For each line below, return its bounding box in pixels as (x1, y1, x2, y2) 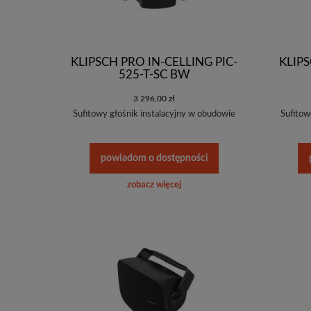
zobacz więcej (127, 180, 181, 190)
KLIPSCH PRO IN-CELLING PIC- (71, 56, 237, 68)
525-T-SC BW (118, 68, 190, 81)
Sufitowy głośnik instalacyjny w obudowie (73, 109, 235, 119)
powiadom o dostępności (100, 153, 208, 164)
